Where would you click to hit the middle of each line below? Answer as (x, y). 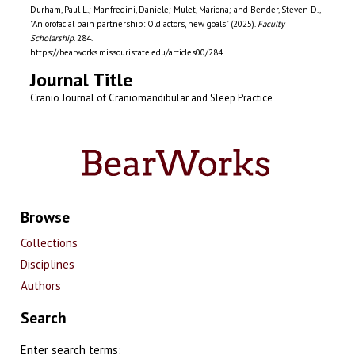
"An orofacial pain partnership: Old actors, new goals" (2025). (143, 23)
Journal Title (81, 79)
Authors (41, 285)
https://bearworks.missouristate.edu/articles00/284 (126, 52)
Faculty (271, 23)
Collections (50, 242)
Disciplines (48, 264)
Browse (46, 216)
